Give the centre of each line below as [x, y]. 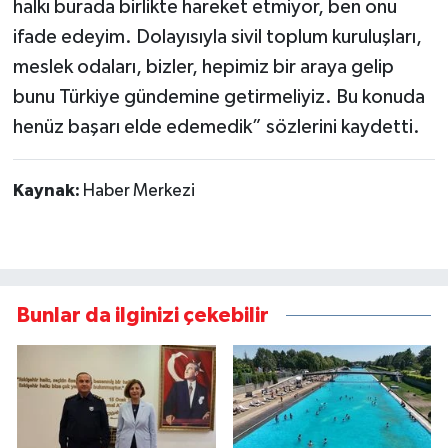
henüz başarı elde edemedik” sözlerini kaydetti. [216, 126]
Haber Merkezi [138, 190]
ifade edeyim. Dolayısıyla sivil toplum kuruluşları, [217, 36]
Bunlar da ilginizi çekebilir [143, 315]
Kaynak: [47, 190]
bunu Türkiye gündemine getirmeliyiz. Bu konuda [218, 96]
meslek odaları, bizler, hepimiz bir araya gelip [203, 66]
